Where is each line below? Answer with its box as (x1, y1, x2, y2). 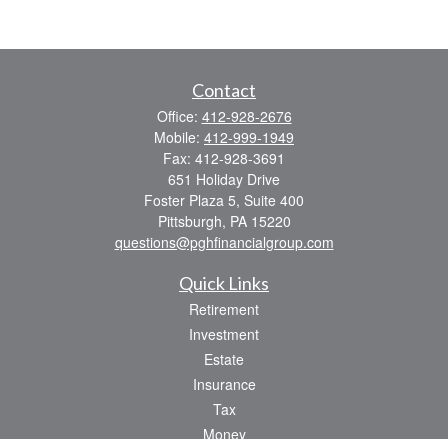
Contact (192, 79, 256, 101)
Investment (189, 324, 259, 344)
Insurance (192, 374, 256, 394)
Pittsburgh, (157, 211, 226, 231)
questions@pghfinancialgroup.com (114, 232, 334, 252)
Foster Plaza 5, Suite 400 (144, 190, 304, 210)
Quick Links (179, 272, 269, 294)
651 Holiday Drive (168, 169, 280, 189)
